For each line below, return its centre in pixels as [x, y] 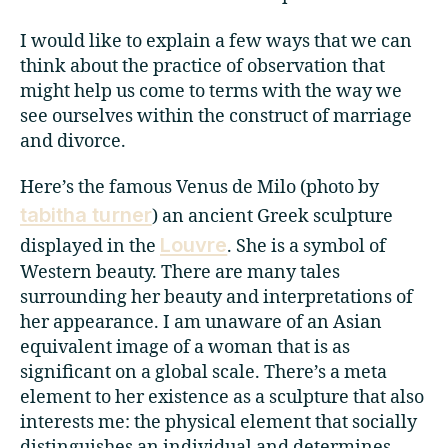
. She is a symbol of [307, 247]
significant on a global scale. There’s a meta [203, 373]
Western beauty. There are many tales [180, 273]
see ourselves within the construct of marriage [216, 116]
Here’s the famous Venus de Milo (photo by [199, 188]
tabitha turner [86, 215]
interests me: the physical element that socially [218, 423]
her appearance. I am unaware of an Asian [201, 323]
